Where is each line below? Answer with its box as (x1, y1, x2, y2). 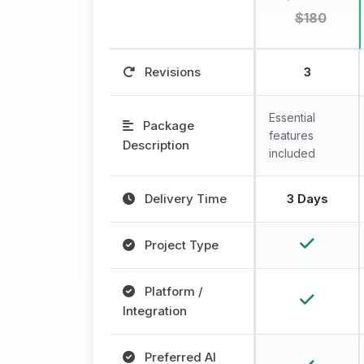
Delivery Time (141, 191, 227, 207)
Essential (269, 110, 315, 125)
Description (123, 137, 189, 154)
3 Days (286, 191, 328, 207)
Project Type (141, 237, 219, 253)
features (269, 128, 314, 143)
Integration (123, 303, 187, 319)
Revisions (141, 64, 201, 80)
